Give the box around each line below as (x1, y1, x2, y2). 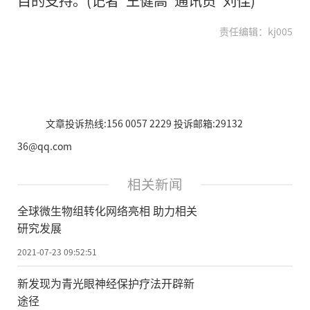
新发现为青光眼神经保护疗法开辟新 (17, 275, 194, 292)
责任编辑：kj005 (219, 24, 293, 38)
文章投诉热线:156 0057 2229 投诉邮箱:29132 (45, 116, 243, 130)
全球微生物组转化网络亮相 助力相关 (17, 202, 197, 219)
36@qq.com (17, 138, 72, 153)
